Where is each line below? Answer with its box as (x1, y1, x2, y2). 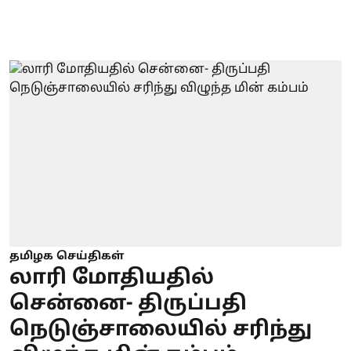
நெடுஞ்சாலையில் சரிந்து (9, 317, 312, 344)
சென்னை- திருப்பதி (9, 291, 247, 318)
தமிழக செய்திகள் (9, 250, 124, 264)
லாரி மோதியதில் (9, 266, 214, 292)
